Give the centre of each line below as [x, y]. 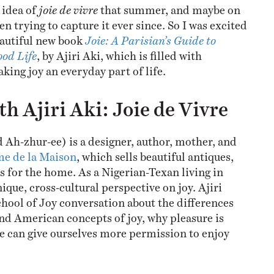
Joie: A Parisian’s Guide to [150, 37]
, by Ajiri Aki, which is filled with [119, 52]
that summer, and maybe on [169, 6]
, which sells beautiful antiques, [155, 153]
